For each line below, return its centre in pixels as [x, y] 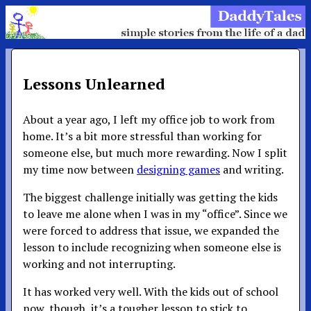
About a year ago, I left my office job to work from [149, 119]
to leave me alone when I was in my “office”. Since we [155, 213]
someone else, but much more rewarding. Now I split [155, 152]
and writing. [252, 169]
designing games [178, 169]
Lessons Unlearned [94, 83]
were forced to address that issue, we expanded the [151, 230]
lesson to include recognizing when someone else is [152, 247]
